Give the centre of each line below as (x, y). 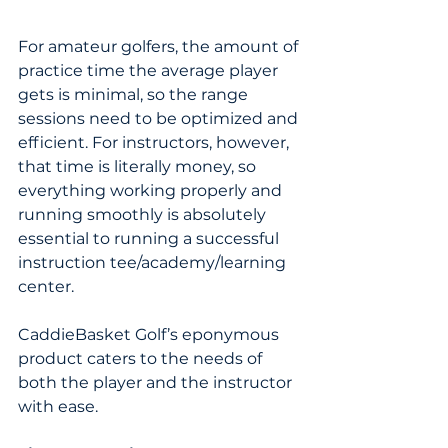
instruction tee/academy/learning (154, 263)
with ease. (58, 407)
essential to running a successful (150, 239)
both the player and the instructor (157, 383)
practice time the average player (150, 71)
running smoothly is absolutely (144, 215)
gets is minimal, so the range (135, 95)
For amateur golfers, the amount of (160, 47)
